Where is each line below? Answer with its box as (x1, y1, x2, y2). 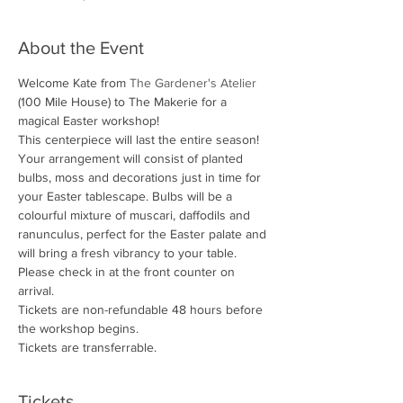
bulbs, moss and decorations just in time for (18, 170, 264, 184)
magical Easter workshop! (18, 113, 159, 128)
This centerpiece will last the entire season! (18, 132, 263, 147)
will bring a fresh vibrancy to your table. (18, 246, 237, 260)
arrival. (18, 283, 54, 298)
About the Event (18, 38, 144, 58)
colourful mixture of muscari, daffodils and (18, 208, 254, 222)
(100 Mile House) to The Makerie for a (18, 94, 230, 109)
